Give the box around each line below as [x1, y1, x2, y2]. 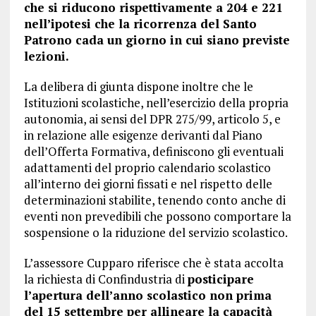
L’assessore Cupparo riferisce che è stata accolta [23, 255, 284, 272]
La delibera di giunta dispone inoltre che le [23, 78, 253, 95]
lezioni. [23, 48, 69, 65]
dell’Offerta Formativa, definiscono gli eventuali [23, 143, 284, 160]
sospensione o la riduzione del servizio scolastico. [23, 224, 288, 241]
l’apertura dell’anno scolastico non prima [23, 287, 272, 304]
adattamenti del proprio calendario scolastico [23, 159, 271, 176]
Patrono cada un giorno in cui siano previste [23, 32, 290, 49]
